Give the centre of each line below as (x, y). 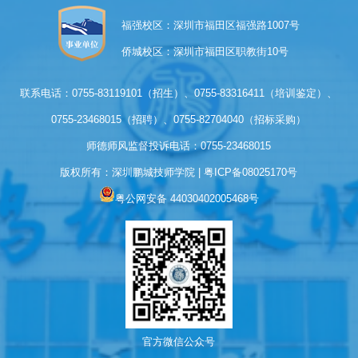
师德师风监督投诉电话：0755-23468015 (179, 145)
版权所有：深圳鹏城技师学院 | (132, 172)
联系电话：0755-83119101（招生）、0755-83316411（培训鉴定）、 (179, 93)
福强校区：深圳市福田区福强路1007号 (211, 25)
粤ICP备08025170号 (251, 172)
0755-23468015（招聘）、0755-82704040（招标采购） (179, 119)
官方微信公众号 (179, 341)
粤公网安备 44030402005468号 (187, 198)
